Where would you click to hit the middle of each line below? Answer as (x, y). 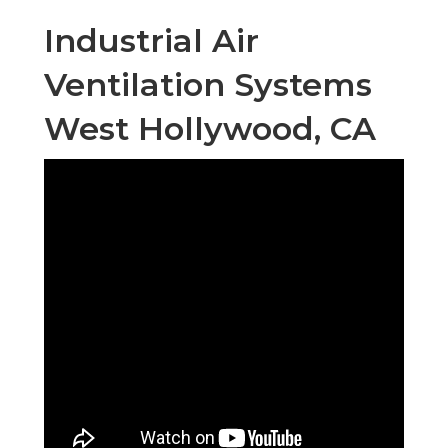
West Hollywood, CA (210, 129)
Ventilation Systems (208, 85)
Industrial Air (151, 41)
